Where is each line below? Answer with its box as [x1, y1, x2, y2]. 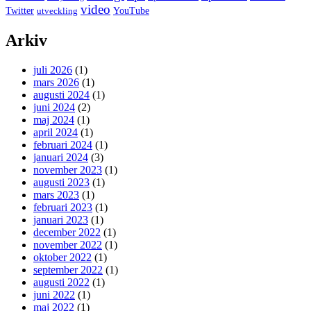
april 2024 [33, 126, 78, 138]
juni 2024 [33, 101, 75, 113]
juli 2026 [33, 63, 72, 76]
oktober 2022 [33, 251, 92, 263]
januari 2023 [33, 213, 88, 226]
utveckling [37, 5, 78, 16]
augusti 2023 [33, 176, 90, 188]
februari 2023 [33, 201, 92, 213]
